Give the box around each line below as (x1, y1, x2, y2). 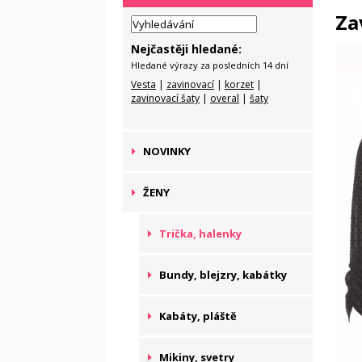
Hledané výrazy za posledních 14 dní (131, 58, 288, 71)
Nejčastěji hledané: (131, 41, 242, 57)
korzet (225, 78, 254, 91)
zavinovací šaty (131, 91, 200, 105)
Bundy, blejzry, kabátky (159, 267, 287, 282)
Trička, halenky (159, 226, 242, 241)
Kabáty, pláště (159, 309, 237, 323)
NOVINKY (143, 144, 191, 158)
